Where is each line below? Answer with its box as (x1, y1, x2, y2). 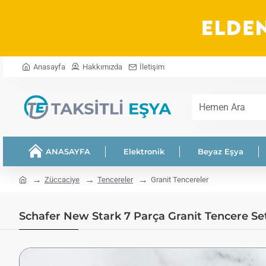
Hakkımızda (83, 62, 122, 72)
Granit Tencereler (151, 175, 208, 185)
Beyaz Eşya (198, 146, 243, 156)
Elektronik (123, 146, 164, 156)
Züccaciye (45, 175, 80, 185)
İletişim (140, 62, 164, 72)
